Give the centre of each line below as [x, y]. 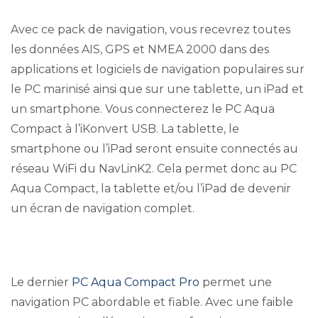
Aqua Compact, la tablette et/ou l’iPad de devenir [151, 189]
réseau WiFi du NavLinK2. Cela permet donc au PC [154, 169]
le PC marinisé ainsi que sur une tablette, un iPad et [157, 89]
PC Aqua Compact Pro [136, 283]
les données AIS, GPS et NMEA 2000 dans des [140, 50]
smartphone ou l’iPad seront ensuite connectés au [154, 149]
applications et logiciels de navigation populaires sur [158, 70]
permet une [236, 283]
